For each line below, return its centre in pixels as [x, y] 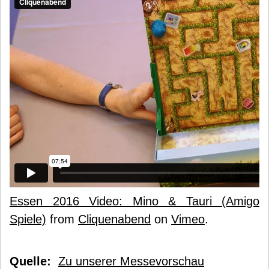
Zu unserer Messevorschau [131, 261]
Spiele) [28, 219]
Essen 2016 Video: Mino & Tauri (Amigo [134, 201]
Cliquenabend [114, 219]
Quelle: [30, 261]
